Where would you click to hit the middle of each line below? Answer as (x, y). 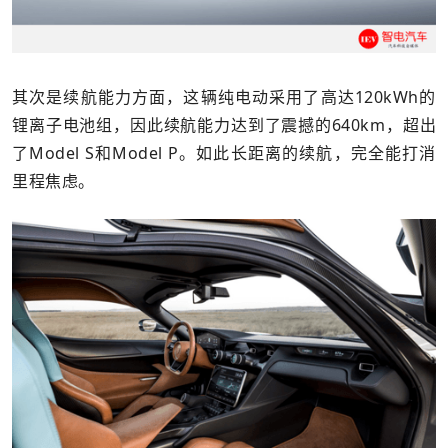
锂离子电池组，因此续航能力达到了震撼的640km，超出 (224, 125)
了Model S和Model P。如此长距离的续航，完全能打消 (224, 153)
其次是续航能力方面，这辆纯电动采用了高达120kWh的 (224, 97)
